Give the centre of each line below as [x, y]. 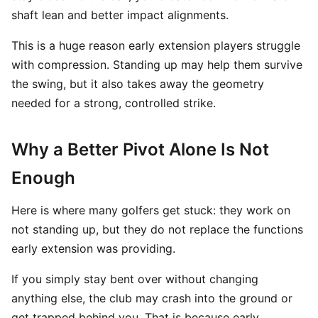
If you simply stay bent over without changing [135, 279]
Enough [43, 178]
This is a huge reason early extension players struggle [156, 45]
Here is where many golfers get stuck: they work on [151, 210]
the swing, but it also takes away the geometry [138, 84]
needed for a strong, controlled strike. [114, 103]
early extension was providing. [93, 248]
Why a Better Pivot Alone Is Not [140, 149]
